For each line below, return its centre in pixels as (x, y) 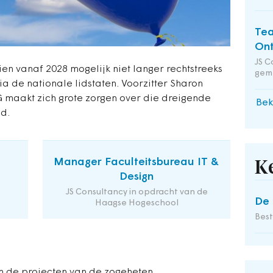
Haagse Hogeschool (136, 204)
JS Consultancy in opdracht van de (136, 193)
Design (136, 177)
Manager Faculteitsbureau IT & (136, 163)
